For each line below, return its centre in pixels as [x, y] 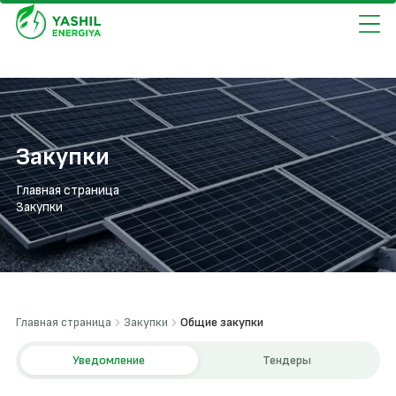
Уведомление [109, 360]
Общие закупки [221, 322]
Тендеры [287, 360]
